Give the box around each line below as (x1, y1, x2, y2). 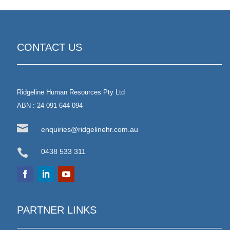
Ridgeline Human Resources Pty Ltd (17, 88, 125, 96)
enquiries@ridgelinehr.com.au (41, 125, 139, 133)
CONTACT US (17, 41, 82, 53)
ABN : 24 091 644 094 (17, 101, 83, 109)
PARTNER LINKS (17, 204, 97, 216)
